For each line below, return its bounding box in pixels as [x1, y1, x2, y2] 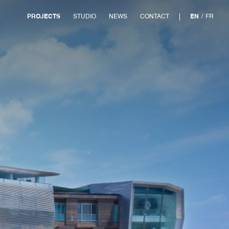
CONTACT [140, 13, 169, 20]
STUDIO [73, 13, 96, 20]
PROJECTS [27, 13, 60, 20]
